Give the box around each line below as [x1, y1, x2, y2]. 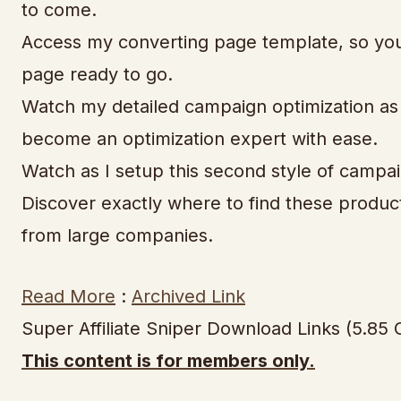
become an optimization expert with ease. [21, 128, 378, 149]
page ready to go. [21, 64, 173, 85]
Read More [21, 286, 115, 307]
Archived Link [132, 286, 245, 307]
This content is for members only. [21, 350, 315, 371]
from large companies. [21, 225, 213, 246]
